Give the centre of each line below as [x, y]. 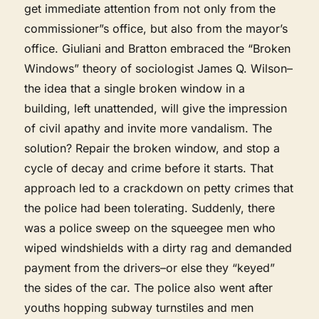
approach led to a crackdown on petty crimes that [159, 188]
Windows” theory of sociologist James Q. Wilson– [159, 68]
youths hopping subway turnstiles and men [139, 307]
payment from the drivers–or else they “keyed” [150, 267]
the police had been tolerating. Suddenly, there [150, 208]
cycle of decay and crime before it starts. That [149, 168]
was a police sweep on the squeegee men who [150, 228]
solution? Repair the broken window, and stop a [152, 148]
